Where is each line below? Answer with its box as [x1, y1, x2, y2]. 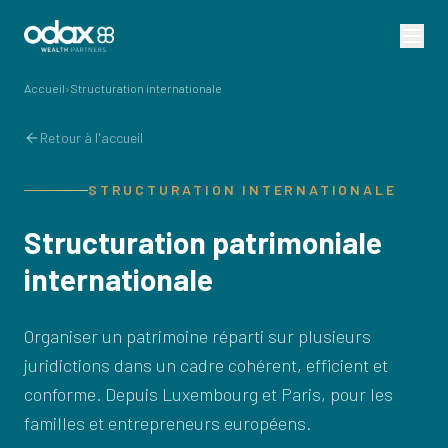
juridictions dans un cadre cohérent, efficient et [24, 354, 388, 376]
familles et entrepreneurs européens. [24, 412, 311, 434]
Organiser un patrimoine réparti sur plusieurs [24, 325, 371, 347]
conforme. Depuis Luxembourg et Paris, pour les [24, 383, 393, 405]
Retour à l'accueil [40, 129, 143, 146]
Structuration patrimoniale [24, 224, 382, 260]
